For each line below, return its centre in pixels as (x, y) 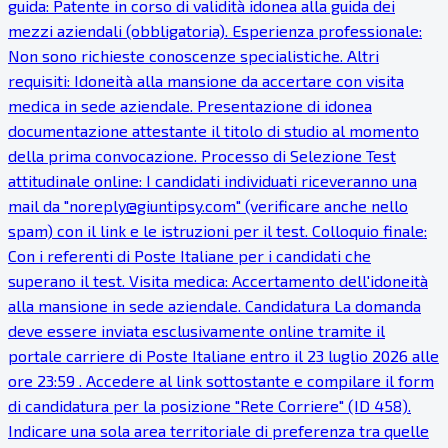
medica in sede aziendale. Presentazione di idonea (190, 105)
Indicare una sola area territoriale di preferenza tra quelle (218, 430)
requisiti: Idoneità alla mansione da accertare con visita (206, 80)
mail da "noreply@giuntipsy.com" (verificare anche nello (208, 205)
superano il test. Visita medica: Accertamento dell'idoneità (218, 280)
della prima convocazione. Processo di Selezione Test (202, 155)
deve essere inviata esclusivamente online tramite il (196, 330)
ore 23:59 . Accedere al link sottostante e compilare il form (221, 380)
